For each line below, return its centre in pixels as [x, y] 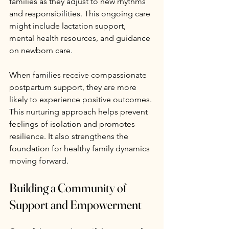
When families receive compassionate [79, 75]
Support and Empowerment [75, 204]
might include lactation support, [68, 26]
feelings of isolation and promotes [73, 124]
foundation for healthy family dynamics [81, 148]
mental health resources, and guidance [81, 38]
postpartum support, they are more [74, 87]
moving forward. [39, 161]
